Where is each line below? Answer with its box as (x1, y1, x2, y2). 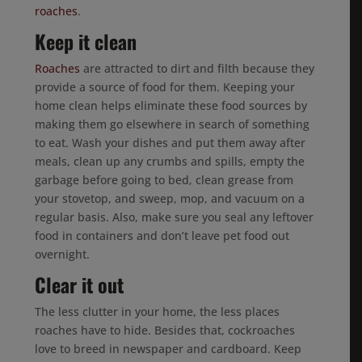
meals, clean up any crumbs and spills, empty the (35, 154, 305, 169)
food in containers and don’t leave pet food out (35, 228, 290, 243)
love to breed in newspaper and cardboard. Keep (35, 341, 302, 356)
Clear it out (35, 270, 124, 299)
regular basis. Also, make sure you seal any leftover (35, 209, 314, 225)
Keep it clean (35, 27, 137, 56)
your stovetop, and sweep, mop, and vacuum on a (35, 191, 305, 206)
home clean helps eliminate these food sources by (35, 98, 308, 113)
